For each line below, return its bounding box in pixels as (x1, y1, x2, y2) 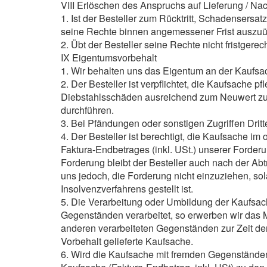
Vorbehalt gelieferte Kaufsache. (61, 234, 193, 248)
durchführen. (61, 103, 114, 117)
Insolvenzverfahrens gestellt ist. (61, 182, 193, 195)
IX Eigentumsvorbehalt (61, 51, 157, 64)
